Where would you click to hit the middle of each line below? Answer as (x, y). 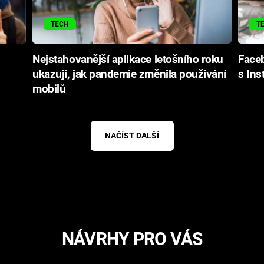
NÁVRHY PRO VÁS (132, 239)
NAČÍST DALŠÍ (132, 136)
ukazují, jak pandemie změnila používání (129, 74)
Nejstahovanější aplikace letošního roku (128, 59)
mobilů (49, 89)
